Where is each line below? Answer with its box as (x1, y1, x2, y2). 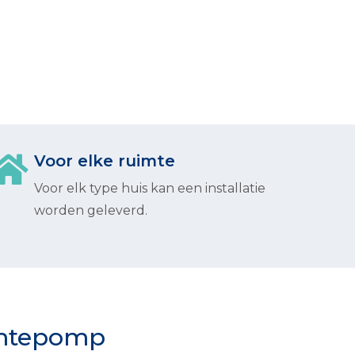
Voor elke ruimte (34, 151, 175, 170)
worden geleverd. (34, 203, 147, 218)
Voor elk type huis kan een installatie (34, 181, 265, 196)
